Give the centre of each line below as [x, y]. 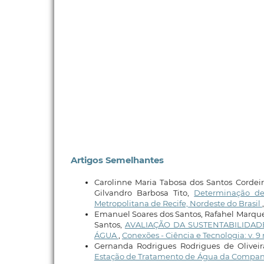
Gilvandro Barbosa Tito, [144, 192]
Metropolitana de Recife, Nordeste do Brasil [178, 203]
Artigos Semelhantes [117, 161]
